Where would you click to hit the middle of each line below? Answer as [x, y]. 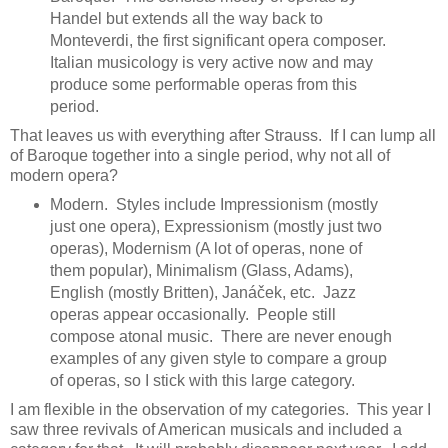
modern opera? [64, 175]
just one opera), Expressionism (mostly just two [215, 226]
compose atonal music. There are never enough [220, 336]
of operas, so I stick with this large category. [206, 380]
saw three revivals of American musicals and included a [206, 429]
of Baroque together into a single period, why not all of [200, 155]
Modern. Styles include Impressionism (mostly [213, 204]
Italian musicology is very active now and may [211, 62]
